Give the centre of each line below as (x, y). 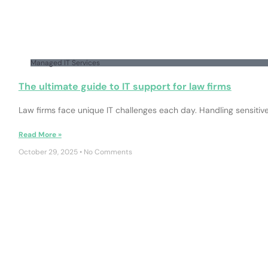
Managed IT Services (65, 63)
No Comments (107, 152)
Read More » (40, 135)
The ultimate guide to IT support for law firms (125, 87)
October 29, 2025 (49, 152)
